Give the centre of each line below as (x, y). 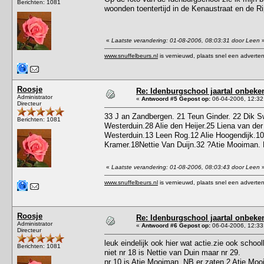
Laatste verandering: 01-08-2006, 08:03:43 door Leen (186, 167)
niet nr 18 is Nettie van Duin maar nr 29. (172, 252)
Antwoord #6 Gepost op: (176, 225)
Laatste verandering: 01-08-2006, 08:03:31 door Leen (186, 40)
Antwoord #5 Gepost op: (176, 98)
